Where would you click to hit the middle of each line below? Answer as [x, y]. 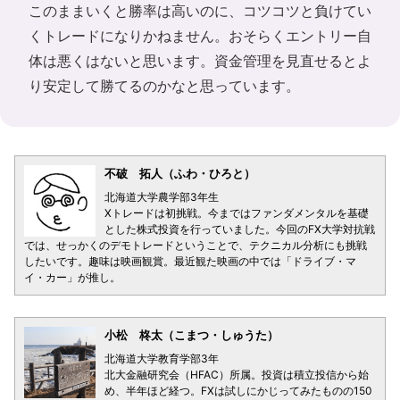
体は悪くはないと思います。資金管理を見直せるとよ [200, 60]
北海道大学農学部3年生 [162, 196]
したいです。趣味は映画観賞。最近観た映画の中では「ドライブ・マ [190, 261]
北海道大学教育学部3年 [162, 358]
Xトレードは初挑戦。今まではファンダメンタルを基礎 [237, 212]
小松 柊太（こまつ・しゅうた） [192, 334]
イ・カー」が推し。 [72, 277]
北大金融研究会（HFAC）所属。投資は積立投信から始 [237, 374]
